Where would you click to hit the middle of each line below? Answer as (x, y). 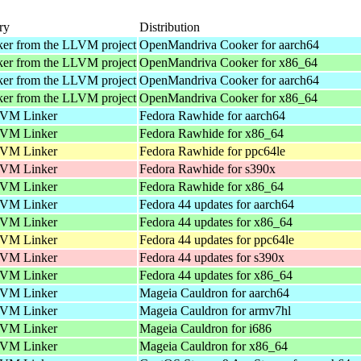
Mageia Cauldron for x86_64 (214, 346)
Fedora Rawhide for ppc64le (212, 151)
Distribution (170, 27)
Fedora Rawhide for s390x (207, 168)
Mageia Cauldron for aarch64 (214, 293)
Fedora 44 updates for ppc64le (217, 239)
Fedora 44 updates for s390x (212, 257)
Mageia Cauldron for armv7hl (215, 310)
